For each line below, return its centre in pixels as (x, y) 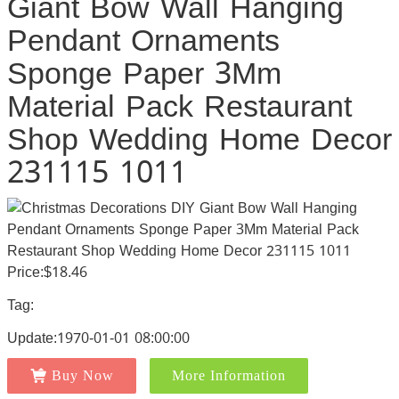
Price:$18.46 (47, 272)
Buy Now (82, 375)
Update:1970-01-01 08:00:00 (98, 338)
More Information (228, 375)
